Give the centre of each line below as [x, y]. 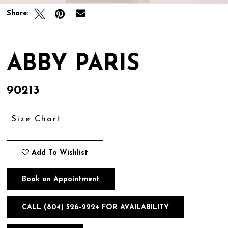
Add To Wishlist [60, 153]
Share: [18, 14]
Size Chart [37, 119]
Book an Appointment [61, 180]
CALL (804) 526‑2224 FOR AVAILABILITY [96, 207]
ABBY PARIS [73, 64]
